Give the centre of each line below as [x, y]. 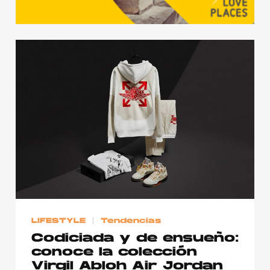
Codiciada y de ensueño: [135, 238]
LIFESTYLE [58, 221]
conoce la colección [114, 252]
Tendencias [131, 221]
